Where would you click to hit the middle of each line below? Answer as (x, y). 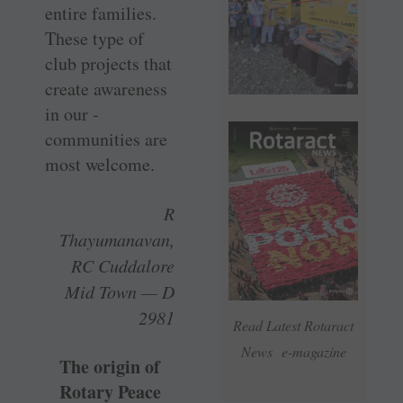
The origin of (110, 367)
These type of (94, 39)
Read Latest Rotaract (293, 326)
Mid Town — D (120, 292)
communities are (106, 139)
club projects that (108, 64)
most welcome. (100, 165)
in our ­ (72, 114)
